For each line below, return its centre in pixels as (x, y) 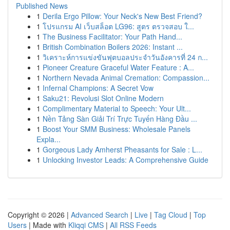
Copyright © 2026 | (39, 215)
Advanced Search (100, 215)
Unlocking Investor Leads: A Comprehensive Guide (126, 160)
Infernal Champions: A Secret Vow (98, 88)
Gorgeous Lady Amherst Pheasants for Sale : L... (122, 149)
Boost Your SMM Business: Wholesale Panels (117, 129)
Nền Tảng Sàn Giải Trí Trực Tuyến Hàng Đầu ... (120, 119)
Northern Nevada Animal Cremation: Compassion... (126, 78)
